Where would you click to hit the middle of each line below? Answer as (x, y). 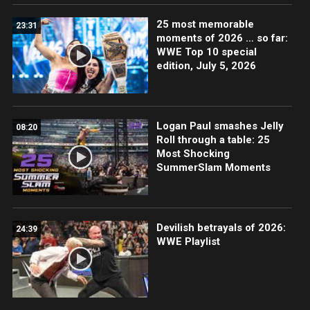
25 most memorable (205, 25)
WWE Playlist (188, 242)
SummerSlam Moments (213, 168)
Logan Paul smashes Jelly (220, 126)
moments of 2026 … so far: (222, 38)
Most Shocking (193, 154)
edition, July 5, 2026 (206, 66)
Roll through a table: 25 (213, 140)
